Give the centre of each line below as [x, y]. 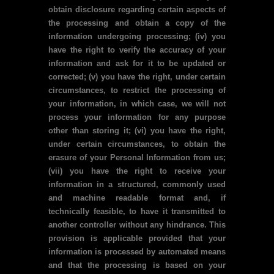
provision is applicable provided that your [137, 238]
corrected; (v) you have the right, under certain [137, 77]
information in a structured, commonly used [137, 184]
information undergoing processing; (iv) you [137, 36]
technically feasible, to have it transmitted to [137, 211]
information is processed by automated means [137, 252]
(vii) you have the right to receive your [137, 171]
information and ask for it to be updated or [137, 63]
